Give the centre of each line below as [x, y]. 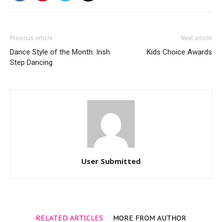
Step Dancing [31, 62]
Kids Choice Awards [179, 52]
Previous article [31, 38]
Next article [196, 38]
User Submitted [111, 161]
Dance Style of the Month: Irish [60, 52]
